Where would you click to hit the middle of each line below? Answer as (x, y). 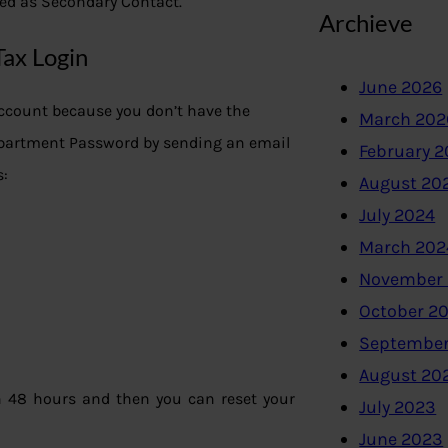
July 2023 (398, 407)
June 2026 (401, 87)
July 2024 (397, 215)
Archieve (366, 22)
